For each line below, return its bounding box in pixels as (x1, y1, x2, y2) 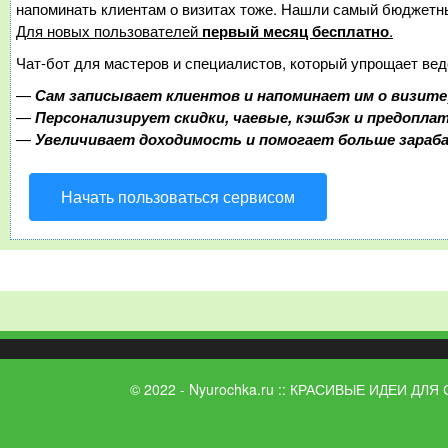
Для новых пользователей (16, 20, 202, 42)
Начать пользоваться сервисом (61, 185, 295, 209)
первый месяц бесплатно (202, 20, 389, 43)
